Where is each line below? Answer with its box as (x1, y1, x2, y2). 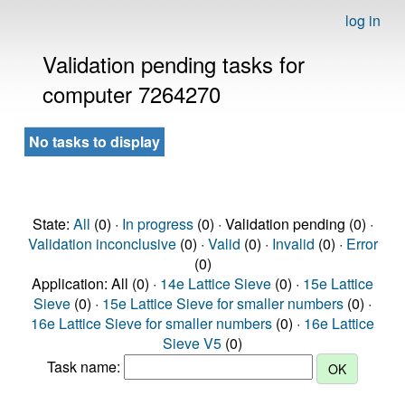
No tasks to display (29, 131, 160, 152)
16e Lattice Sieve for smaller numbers (31, 313, 272, 334)
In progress (121, 213, 193, 234)
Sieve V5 (163, 333, 221, 353)
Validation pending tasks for (42, 48, 305, 80)
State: (32, 213, 73, 234)
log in (345, 10, 381, 31)
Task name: (47, 356, 124, 378)
